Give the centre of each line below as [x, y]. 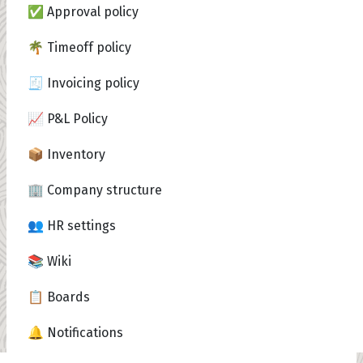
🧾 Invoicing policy [83, 83]
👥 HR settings [72, 226]
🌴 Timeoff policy [79, 47]
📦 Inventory [66, 154]
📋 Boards [59, 297]
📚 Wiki [49, 261]
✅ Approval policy [83, 12]
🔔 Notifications [75, 333]
